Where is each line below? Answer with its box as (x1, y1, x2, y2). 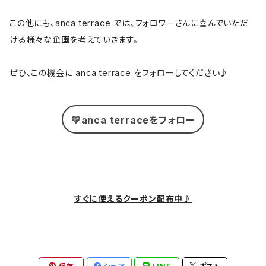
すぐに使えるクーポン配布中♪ (74, 194, 192, 204)
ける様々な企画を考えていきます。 (9, 34, 138, 45)
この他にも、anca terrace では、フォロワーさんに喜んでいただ (9, 18, 249, 28)
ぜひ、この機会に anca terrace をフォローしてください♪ (9, 68, 229, 78)
